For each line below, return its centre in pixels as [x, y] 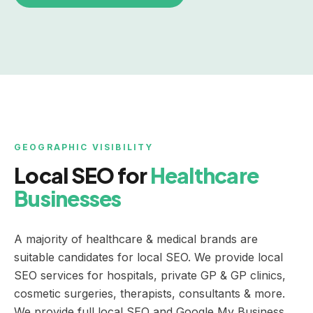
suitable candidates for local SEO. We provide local [148, 257]
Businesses [68, 198]
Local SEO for [81, 175]
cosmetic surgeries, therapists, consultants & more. [150, 293]
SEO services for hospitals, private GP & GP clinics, [150, 275]
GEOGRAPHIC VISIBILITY [84, 147]
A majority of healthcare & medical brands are [136, 239]
